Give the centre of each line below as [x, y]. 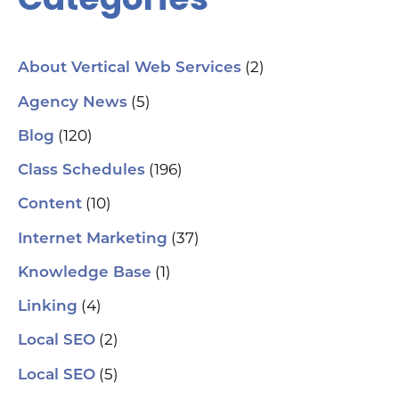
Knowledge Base [85, 273]
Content [50, 205]
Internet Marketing [93, 239]
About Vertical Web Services [130, 69]
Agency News [73, 102]
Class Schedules [81, 171]
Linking [48, 307]
